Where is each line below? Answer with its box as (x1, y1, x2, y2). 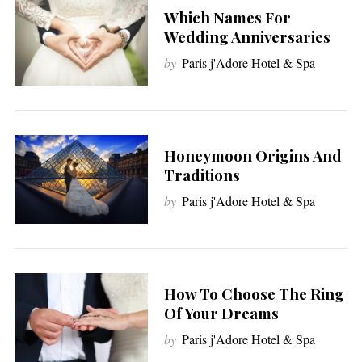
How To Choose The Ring (163, 283, 344, 304)
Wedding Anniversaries (163, 27, 330, 48)
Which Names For (163, 7, 291, 28)
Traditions (163, 164, 240, 185)
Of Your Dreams (163, 302, 279, 323)
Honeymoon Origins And (163, 145, 342, 166)
